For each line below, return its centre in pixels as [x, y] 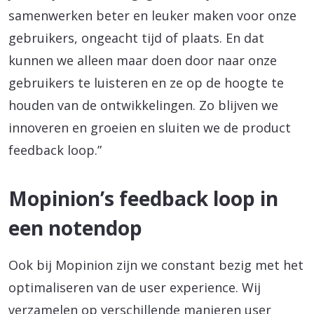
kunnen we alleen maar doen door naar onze [143, 60]
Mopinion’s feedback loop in [143, 198]
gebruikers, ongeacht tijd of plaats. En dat [136, 37]
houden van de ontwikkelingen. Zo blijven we [143, 105]
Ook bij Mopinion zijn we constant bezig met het [156, 265]
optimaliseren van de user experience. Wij [135, 287]
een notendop [75, 227]
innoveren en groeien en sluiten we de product [150, 127]
